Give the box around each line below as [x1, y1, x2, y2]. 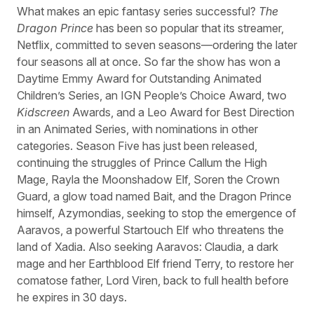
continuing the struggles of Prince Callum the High [17, 155, 267, 170]
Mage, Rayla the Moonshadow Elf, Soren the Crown [17, 172, 280, 186]
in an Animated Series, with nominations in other [17, 121, 258, 136]
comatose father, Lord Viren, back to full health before [17, 273, 289, 287]
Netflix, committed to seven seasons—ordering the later [17, 37, 297, 52]
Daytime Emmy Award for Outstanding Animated [17, 71, 261, 86]
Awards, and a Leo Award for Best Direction [69, 104, 294, 119]
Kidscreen [17, 104, 69, 119]
